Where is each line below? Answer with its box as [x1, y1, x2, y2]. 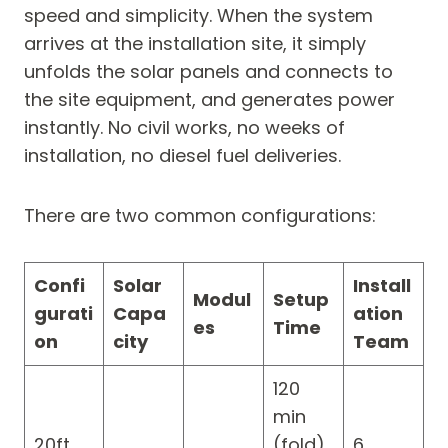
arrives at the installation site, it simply [24, 31, 366, 57]
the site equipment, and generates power [24, 87, 395, 113]
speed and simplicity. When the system [24, 3, 373, 29]
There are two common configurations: [24, 203, 376, 229]
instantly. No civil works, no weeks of [24, 115, 345, 141]
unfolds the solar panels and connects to [24, 59, 393, 85]
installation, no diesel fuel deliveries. [24, 143, 341, 169]
